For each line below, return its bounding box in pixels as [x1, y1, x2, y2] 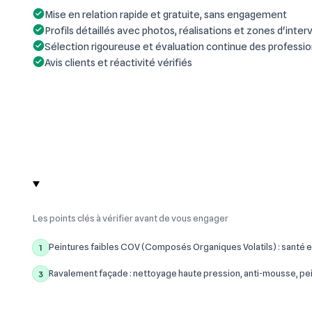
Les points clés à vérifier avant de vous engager [33, 212, 228, 224]
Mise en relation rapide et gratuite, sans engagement [45, 8, 287, 21]
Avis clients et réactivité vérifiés [45, 56, 192, 69]
